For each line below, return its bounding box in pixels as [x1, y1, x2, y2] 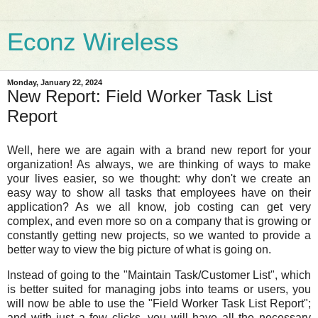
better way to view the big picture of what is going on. [7, 243, 271, 256]
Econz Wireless [7, 28, 179, 55]
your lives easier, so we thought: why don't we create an [7, 172, 311, 185]
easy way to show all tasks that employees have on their [7, 186, 311, 199]
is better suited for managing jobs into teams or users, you [7, 283, 311, 295]
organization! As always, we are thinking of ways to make [7, 158, 311, 170]
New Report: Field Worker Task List [7, 87, 273, 106]
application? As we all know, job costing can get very [7, 200, 311, 213]
